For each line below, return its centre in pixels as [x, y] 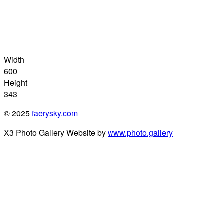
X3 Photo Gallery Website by [56, 133]
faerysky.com [55, 113]
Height [16, 83]
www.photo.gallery [140, 133]
